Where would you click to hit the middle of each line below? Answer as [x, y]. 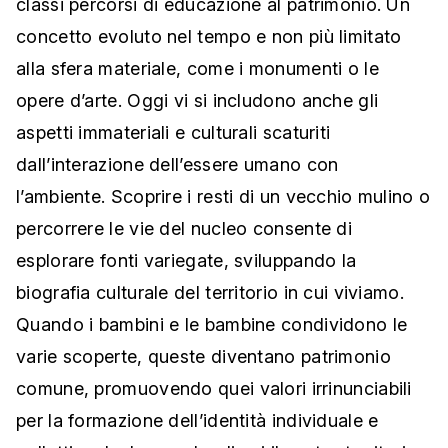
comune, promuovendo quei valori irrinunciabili [214, 389]
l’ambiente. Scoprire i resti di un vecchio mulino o [223, 197]
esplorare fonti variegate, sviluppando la [186, 261]
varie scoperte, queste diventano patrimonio [203, 357]
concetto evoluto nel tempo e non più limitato [209, 37]
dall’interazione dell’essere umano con [177, 165]
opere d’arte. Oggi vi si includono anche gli [197, 101]
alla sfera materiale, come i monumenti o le [197, 69]
